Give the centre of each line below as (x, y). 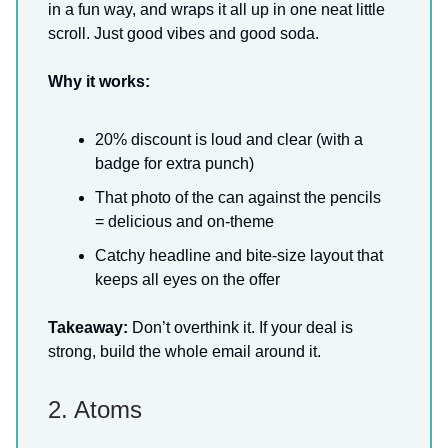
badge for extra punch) (174, 163)
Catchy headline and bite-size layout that (239, 255)
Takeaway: (88, 327)
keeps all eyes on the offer (187, 279)
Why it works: (99, 81)
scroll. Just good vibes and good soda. (183, 33)
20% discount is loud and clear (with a (229, 139)
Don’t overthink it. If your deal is (240, 327)
